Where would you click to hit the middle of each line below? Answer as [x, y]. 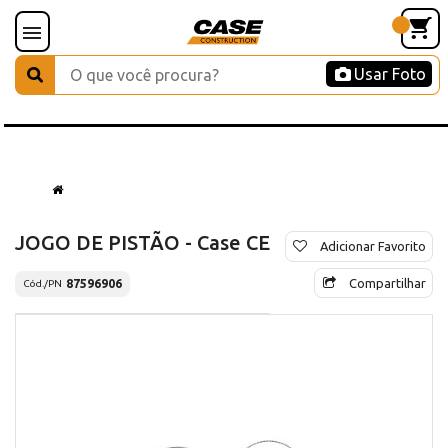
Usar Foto [390, 74]
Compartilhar [387, 282]
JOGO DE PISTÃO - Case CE [142, 242]
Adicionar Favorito [373, 245]
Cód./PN [42, 284]
